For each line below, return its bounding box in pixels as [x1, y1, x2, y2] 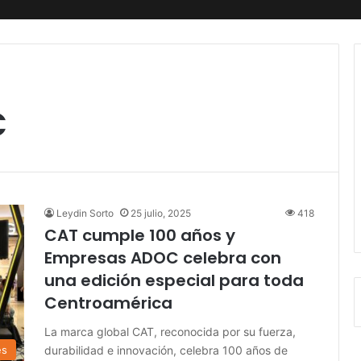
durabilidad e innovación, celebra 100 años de [44, 343, 288, 357]
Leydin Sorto [56, 207, 114, 219]
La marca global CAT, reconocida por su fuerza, [44, 325, 296, 338]
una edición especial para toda [44, 269, 304, 292]
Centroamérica [44, 292, 172, 314]
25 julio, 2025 [131, 207, 191, 219]
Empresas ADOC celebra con [44, 247, 281, 269]
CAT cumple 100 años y [44, 224, 235, 247]
